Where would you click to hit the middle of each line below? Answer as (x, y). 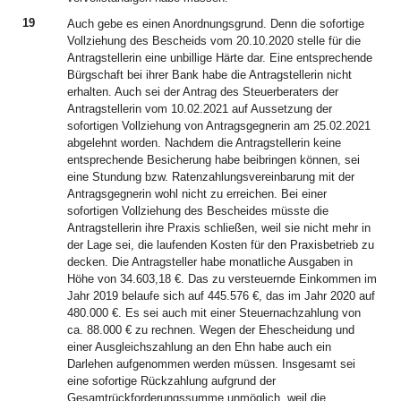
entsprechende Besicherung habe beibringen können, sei (213, 160)
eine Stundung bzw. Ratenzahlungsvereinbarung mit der (211, 177)
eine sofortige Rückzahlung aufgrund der (171, 381)
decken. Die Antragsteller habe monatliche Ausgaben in (210, 262)
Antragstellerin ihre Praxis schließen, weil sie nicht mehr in (219, 228)
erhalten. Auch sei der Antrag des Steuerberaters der (203, 92)
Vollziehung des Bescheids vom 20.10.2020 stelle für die (214, 41)
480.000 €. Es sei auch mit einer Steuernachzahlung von (214, 313)
